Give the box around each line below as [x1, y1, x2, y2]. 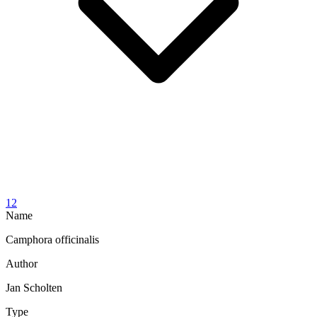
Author [6, 257, 38, 270]
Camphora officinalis [6, 233, 99, 246]
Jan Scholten [6, 281, 62, 294]
